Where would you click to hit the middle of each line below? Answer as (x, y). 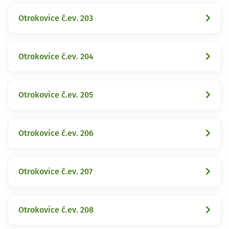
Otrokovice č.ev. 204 (56, 56)
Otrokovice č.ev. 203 (56, 18)
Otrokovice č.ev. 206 (56, 133)
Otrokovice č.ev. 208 (56, 210)
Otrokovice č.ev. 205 (56, 95)
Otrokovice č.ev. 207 (55, 171)
